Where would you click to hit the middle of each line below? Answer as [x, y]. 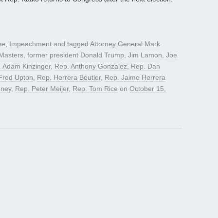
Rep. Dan [145, 66]
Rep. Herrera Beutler [69, 78]
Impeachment [30, 44]
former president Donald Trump [76, 55]
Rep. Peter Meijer [42, 89]
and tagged [71, 44]
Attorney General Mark [125, 44]
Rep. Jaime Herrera [135, 78]
